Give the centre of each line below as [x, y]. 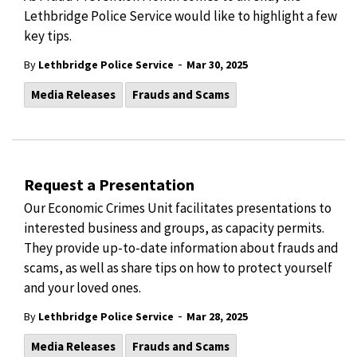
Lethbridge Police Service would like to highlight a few [180, 16]
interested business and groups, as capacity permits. [174, 228]
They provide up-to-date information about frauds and [181, 248]
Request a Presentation [109, 184]
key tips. [49, 36]
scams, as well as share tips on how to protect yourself [178, 268]
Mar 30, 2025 [217, 65]
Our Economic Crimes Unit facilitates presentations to [178, 208]
